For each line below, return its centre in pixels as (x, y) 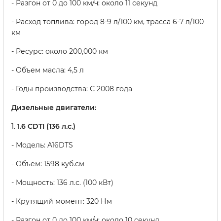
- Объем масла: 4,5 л (48, 70)
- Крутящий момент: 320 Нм (62, 202)
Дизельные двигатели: (54, 108)
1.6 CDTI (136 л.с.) (46, 127)
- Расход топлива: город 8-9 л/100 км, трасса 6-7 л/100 (108, 22)
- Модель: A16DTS (42, 145)
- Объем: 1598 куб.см (48, 164)
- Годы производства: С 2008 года (72, 89)
